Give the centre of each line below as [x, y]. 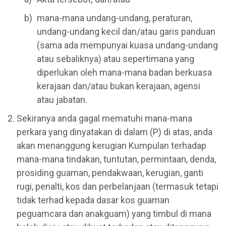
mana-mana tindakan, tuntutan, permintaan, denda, [116, 159]
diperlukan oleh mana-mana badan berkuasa [124, 72]
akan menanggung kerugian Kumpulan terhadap [111, 145]
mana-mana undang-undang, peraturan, [115, 18]
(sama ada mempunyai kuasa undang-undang [127, 45]
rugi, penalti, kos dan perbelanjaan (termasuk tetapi [118, 186]
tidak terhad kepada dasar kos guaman [93, 200]
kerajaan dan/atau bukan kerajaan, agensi [119, 86]
